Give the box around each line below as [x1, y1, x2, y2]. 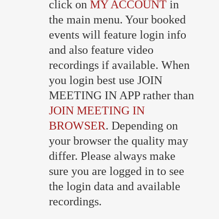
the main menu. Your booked [49, 13, 186, 26]
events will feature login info [49, 28, 186, 41]
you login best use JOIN [49, 73, 162, 87]
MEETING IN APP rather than [49, 88, 194, 102]
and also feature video [49, 43, 153, 56]
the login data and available [49, 179, 180, 193]
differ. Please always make [49, 149, 175, 162]
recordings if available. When [49, 58, 190, 71]
